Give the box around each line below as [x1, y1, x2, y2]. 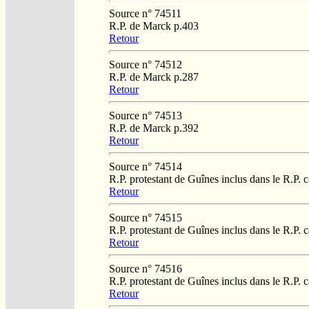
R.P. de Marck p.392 [109, 121, 199, 134]
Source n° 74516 [109, 262, 182, 275]
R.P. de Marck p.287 [109, 70, 199, 83]
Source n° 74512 [109, 58, 182, 70]
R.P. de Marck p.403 [109, 19, 199, 32]
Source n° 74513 [109, 109, 182, 121]
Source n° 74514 [109, 160, 182, 172]
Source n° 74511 [109, 7, 181, 19]
